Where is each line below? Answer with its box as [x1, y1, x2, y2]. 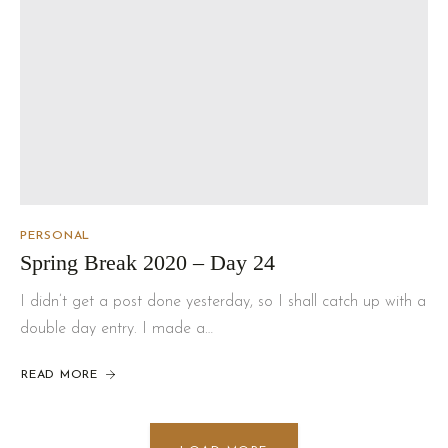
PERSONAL [20, 229, 90, 242]
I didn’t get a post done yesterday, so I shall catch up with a [20, 293, 426, 310]
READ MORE [21, 368, 98, 381]
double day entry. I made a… [20, 320, 213, 337]
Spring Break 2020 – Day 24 [20, 249, 275, 275]
